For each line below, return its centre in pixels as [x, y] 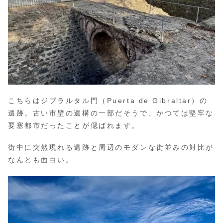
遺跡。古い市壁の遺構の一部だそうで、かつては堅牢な [111, 113]
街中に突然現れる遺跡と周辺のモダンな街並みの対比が [111, 148]
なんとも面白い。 [41, 160]
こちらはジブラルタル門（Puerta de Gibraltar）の [108, 100]
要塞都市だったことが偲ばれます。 [74, 125]
